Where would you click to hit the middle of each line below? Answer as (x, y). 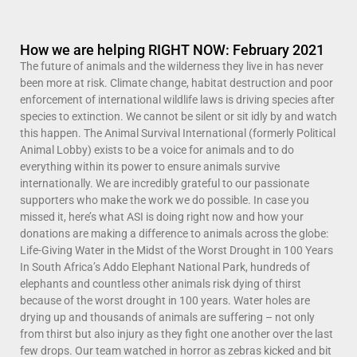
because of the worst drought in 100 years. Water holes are (165, 301)
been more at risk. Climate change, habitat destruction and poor (177, 83)
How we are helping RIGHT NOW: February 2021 (172, 50)
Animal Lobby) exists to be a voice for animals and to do (157, 150)
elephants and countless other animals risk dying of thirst (161, 284)
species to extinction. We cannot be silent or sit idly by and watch (178, 117)
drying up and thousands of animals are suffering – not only (167, 318)
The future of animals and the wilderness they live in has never (172, 67)
